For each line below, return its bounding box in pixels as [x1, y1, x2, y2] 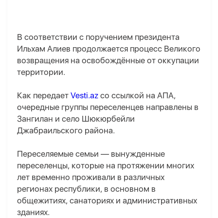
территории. [17, 67, 65, 77]
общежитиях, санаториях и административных [17, 196, 197, 206]
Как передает [17, 91, 71, 101]
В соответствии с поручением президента [17, 32, 180, 42]
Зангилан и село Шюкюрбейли [17, 114, 135, 124]
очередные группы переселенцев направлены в [17, 102, 199, 112]
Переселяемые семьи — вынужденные [17, 149, 165, 159]
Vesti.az [71, 91, 98, 101]
